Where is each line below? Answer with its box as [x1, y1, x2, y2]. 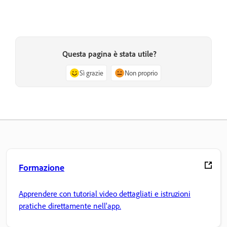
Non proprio [125, 68, 158, 78]
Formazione [19, 161, 64, 173]
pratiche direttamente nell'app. [19, 201, 121, 211]
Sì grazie [80, 68, 103, 78]
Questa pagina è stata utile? [62, 49, 157, 59]
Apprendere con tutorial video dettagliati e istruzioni [19, 188, 191, 199]
